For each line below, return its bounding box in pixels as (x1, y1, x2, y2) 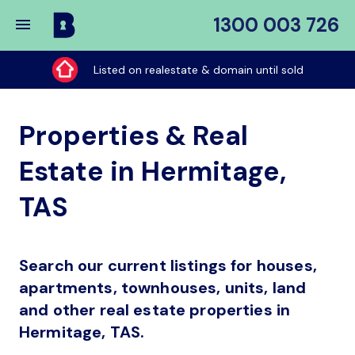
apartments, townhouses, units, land (19, 277, 307, 298)
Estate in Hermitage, (19, 154, 286, 189)
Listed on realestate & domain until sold (93, 63, 303, 77)
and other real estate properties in (19, 300, 291, 320)
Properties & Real (19, 118, 248, 154)
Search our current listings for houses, (19, 255, 317, 276)
